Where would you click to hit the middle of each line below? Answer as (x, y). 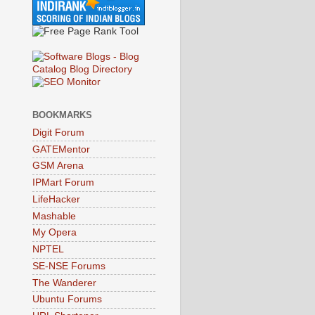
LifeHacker (56, 199)
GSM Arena (58, 166)
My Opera (54, 233)
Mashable (54, 216)
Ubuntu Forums (67, 300)
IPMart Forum (63, 183)
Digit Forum (58, 132)
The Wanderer (64, 283)
